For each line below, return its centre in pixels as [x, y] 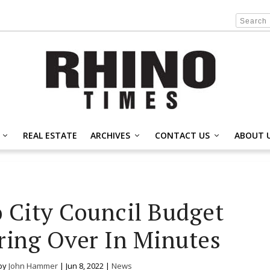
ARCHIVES [110, 135]
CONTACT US [182, 135]
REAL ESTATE [50, 135]
